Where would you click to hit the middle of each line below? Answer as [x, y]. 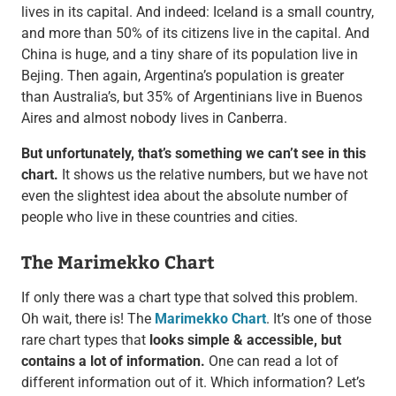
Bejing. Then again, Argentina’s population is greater [182, 75]
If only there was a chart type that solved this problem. [189, 297]
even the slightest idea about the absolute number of [184, 195]
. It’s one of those [318, 318]
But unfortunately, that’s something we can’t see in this [193, 153]
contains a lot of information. [113, 361]
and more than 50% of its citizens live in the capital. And [195, 33]
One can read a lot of [271, 361]
